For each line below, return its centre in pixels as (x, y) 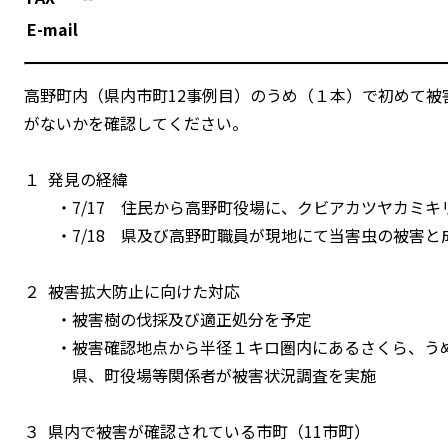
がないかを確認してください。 (136, 122)
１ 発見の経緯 (76, 178)
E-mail (52, 28)
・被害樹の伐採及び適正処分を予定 (168, 318)
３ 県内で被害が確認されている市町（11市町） (197, 430)
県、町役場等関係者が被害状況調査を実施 (200, 374)
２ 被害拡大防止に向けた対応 (132, 290)
